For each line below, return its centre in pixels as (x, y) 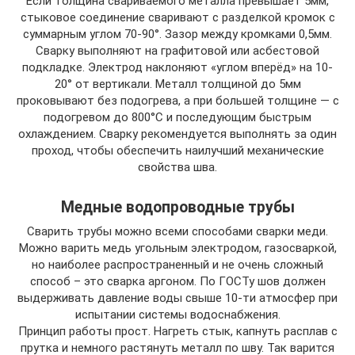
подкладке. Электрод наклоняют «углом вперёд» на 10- (177, 67)
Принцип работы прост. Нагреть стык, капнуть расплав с (177, 331)
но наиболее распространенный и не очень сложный (177, 264)
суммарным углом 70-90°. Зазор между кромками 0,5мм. (177, 34)
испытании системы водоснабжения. (177, 314)
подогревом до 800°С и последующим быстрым (177, 117)
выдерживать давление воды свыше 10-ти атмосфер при (177, 298)
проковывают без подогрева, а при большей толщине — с (177, 100)
